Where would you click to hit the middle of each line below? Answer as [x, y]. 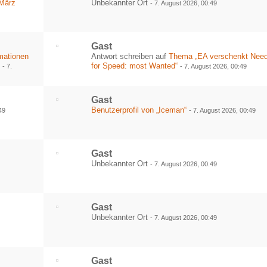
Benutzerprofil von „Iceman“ [139, 110]
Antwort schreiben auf [130, 56]
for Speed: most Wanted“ [135, 66]
